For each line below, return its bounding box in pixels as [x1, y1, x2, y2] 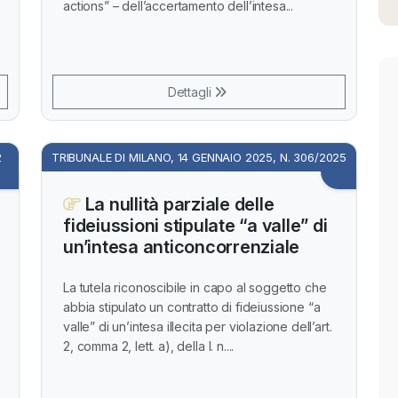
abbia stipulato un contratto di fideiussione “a [63, 298, 321, 314]
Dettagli [167, 84, 215, 99]
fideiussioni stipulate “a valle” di [63, 215, 328, 236]
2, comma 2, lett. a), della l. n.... [63, 338, 235, 354]
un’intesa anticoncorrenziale [63, 236, 299, 258]
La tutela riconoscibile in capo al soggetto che [63, 279, 327, 295]
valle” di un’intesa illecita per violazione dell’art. [63, 318, 332, 334]
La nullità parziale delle [80, 194, 275, 215]
